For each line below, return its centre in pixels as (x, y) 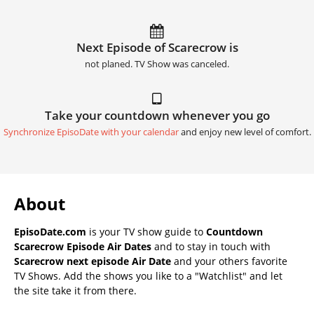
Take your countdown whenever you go (157, 115)
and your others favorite (229, 261)
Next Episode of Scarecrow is (157, 47)
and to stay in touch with (211, 246)
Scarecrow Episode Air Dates (83, 246)
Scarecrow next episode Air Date (93, 261)
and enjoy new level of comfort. (245, 132)
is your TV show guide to (146, 231)
